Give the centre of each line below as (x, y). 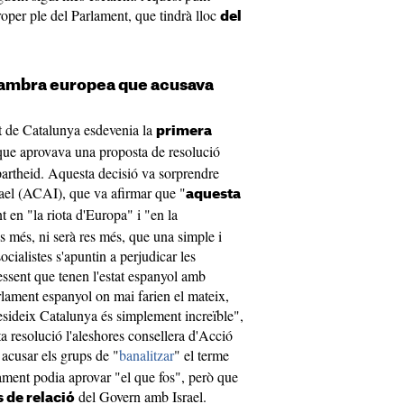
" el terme (202, 355)
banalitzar (147, 355)
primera (184, 132)
